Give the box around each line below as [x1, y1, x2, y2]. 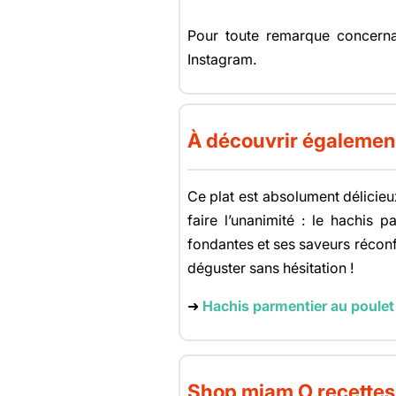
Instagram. [187, 49, 256, 68]
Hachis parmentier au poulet [202, 296, 394, 315]
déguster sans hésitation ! [187, 258, 354, 277]
